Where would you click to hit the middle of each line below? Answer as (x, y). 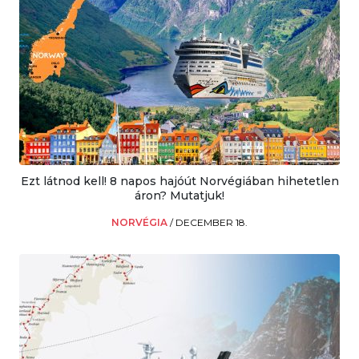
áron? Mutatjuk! (179, 195)
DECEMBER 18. (212, 222)
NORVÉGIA (141, 222)
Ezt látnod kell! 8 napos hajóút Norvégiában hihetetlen (179, 181)
